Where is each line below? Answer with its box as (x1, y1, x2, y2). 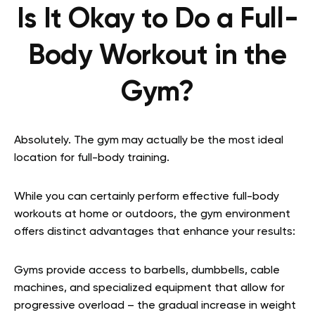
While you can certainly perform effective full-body (14, 191, 279, 202)
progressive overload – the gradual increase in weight (14, 300, 296, 311)
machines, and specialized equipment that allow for (14, 282, 285, 294)
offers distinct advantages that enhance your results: (14, 226, 295, 238)
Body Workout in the (28, 41, 287, 70)
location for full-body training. (14, 152, 169, 164)
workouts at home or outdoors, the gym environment (14, 208, 290, 220)
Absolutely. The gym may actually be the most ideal (14, 134, 283, 146)
